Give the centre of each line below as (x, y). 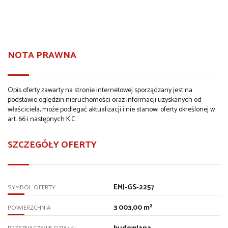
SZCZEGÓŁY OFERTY (52, 145)
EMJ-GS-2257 (134, 188)
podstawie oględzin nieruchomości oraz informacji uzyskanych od (105, 100)
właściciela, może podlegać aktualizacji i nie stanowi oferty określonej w (111, 110)
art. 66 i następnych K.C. (42, 120)
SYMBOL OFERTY (32, 188)
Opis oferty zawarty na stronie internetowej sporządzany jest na (100, 91)
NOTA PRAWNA (42, 56)
